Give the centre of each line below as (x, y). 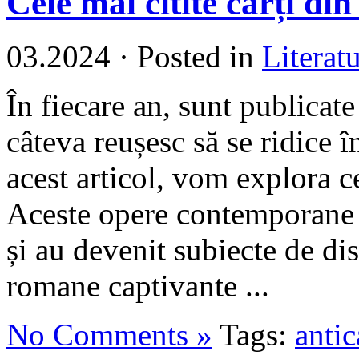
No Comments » (109, 335)
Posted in (196, 57)
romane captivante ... (138, 286)
